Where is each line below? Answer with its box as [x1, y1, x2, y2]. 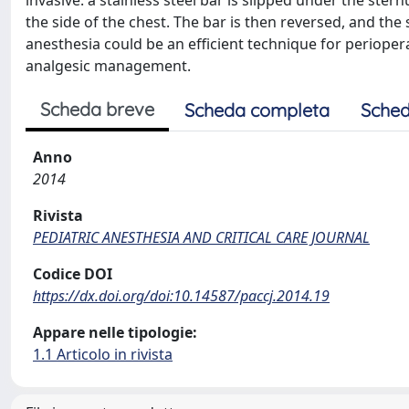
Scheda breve [40, 98, 154, 121]
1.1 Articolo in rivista [33, 344, 173, 364]
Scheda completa [184, 99, 330, 121]
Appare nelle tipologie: [33, 322, 197, 342]
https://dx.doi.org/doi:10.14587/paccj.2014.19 [33, 286, 330, 306]
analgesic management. [26, 56, 191, 76]
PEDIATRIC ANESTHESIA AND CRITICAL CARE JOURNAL [33, 227, 370, 247]
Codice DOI [33, 264, 112, 284]
